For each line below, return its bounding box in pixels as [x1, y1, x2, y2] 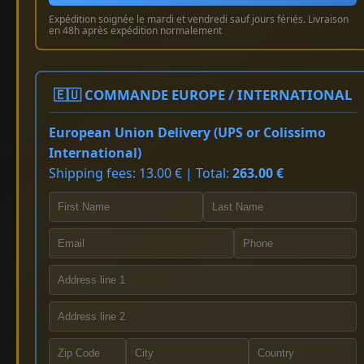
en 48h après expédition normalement [49, 23, 222, 37]
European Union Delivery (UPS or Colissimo [49, 123, 326, 141]
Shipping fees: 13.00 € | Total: [49, 163, 232, 182]
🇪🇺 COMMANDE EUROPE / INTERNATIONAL [54, 84, 353, 104]
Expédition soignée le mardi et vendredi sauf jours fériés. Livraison [49, 11, 349, 26]
